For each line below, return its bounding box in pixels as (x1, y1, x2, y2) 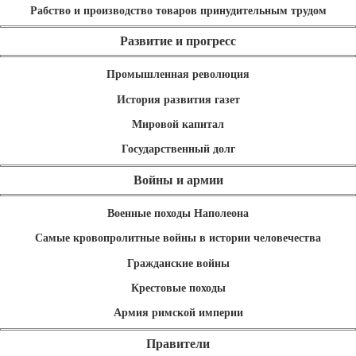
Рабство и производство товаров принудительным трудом (29, 4, 327, 17)
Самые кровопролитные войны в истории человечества (35, 232, 321, 245)
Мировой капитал (132, 118, 224, 130)
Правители (146, 336, 210, 350)
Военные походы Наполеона (107, 207, 249, 220)
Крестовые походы (130, 282, 226, 295)
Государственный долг (121, 143, 235, 156)
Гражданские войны (126, 257, 230, 269)
